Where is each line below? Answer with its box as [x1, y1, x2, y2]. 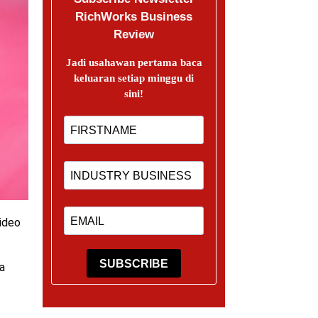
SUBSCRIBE [99, 257, 169, 270]
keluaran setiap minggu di [74, 72, 194, 84]
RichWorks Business [75, 10, 193, 23]
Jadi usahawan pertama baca [65, 57, 202, 68]
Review [114, 28, 155, 41]
